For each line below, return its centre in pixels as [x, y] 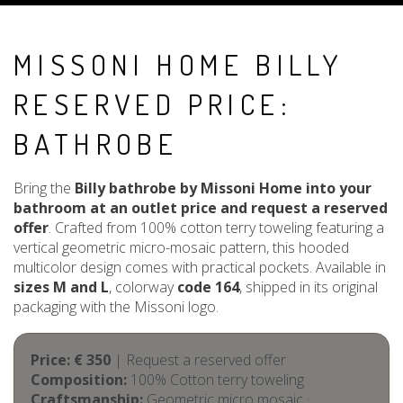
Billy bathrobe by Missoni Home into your [223, 188]
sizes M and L [61, 287]
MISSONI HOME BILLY [179, 64]
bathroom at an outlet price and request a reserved [201, 208]
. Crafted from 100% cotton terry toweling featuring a [216, 228]
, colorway [143, 287]
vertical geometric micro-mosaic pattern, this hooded [181, 247]
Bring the [44, 188]
